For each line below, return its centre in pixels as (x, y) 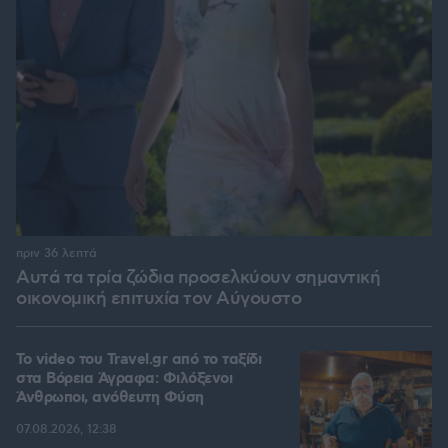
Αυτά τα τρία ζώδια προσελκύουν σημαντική (198, 278)
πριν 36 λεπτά (56, 254)
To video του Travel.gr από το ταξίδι (138, 360)
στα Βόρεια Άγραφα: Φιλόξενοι (124, 379)
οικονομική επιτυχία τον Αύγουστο (158, 299)
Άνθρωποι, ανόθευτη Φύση (110, 398)
